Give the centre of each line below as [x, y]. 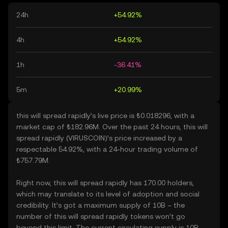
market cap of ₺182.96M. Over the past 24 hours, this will [112, 127]
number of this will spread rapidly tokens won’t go [101, 216]
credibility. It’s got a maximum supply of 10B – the [101, 205]
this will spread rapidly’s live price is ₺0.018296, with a [105, 116]
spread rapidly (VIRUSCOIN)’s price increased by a [99, 138]
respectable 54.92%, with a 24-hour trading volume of [107, 149]
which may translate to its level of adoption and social [108, 194]
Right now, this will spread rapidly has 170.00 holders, [105, 183]
